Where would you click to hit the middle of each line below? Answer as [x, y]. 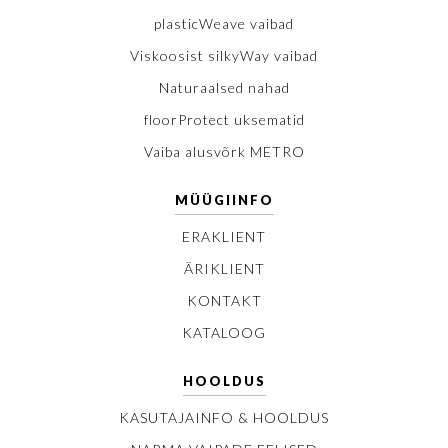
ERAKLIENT [224, 237]
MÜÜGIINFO [224, 200]
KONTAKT [224, 301]
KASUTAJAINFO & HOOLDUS [224, 418]
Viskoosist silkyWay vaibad [224, 56]
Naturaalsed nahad [224, 88]
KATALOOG [224, 333]
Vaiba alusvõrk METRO [224, 152]
